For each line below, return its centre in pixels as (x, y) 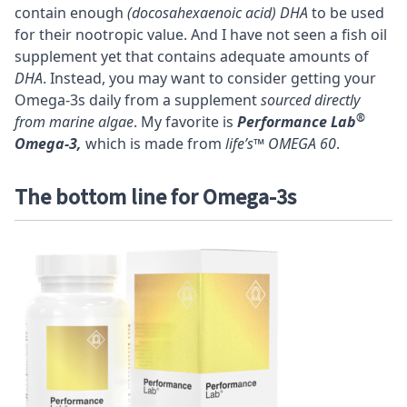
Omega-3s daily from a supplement (138, 99)
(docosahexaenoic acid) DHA (218, 12)
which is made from (155, 143)
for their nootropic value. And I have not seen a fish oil (201, 34)
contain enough (71, 12)
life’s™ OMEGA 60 (281, 143)
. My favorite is (185, 121)
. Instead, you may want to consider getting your (209, 78)
